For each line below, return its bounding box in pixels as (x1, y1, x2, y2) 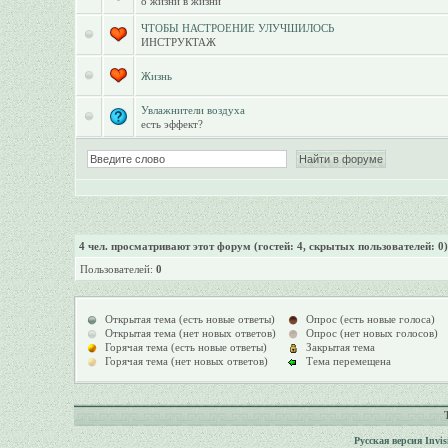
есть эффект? (140, 118, 203, 130)
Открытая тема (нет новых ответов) (104, 327, 276, 339)
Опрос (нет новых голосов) (305, 327, 438, 339)
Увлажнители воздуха (140, 104, 245, 116)
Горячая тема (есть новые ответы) (104, 341, 267, 353)
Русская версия (353, 435, 422, 446)
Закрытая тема (305, 341, 375, 353)
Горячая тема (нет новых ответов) (104, 355, 268, 367)
